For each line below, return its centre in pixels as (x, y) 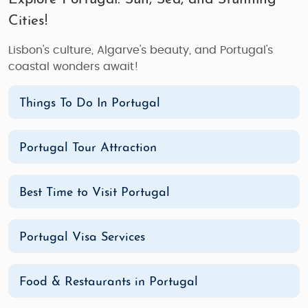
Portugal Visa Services (82, 238)
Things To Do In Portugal (90, 103)
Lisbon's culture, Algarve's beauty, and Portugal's (141, 50)
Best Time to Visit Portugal (95, 193)
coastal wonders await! (74, 67)
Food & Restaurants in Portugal (109, 282)
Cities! (28, 21)
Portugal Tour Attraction (88, 148)
